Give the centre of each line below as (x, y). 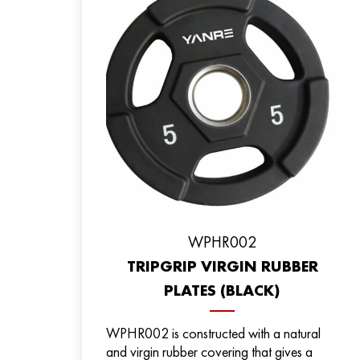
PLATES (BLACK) (223, 290)
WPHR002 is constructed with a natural (213, 333)
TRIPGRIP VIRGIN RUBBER (222, 266)
